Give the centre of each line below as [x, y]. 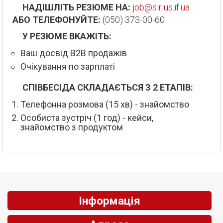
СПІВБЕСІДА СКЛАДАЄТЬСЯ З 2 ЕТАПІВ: [111, 87]
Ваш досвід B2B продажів [74, 53]
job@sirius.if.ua [161, 7]
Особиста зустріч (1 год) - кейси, [87, 117]
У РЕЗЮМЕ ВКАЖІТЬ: [70, 36]
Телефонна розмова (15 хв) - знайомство [105, 104]
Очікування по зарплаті [68, 66]
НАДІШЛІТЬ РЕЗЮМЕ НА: [80, 7]
